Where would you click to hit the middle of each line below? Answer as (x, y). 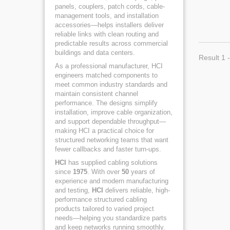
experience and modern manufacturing (112, 181)
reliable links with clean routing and (107, 34)
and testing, (73, 190)
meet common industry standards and (111, 84)
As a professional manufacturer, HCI (109, 66)
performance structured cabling (101, 199)
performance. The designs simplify (106, 103)
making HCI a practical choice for (104, 131)
